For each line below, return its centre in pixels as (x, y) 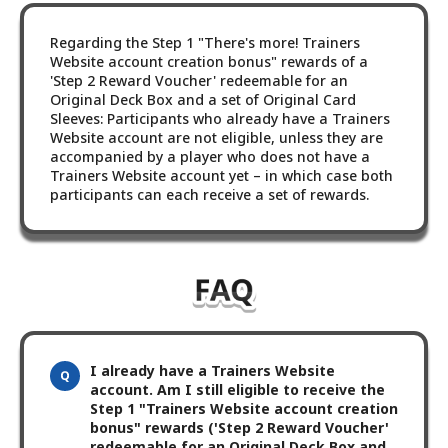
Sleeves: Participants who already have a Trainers (220, 118)
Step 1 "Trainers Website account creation (244, 409)
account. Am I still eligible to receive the (237, 390)
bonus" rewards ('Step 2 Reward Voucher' (239, 428)
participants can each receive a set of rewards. (209, 194)
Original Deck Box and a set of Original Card (203, 99)
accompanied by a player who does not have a (210, 156)
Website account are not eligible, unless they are (216, 137)
